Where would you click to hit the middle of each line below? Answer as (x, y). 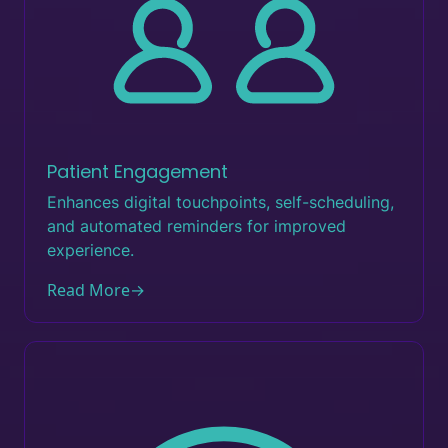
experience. (90, 250)
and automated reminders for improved (196, 226)
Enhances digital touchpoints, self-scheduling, (220, 202)
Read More (88, 290)
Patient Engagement (137, 171)
